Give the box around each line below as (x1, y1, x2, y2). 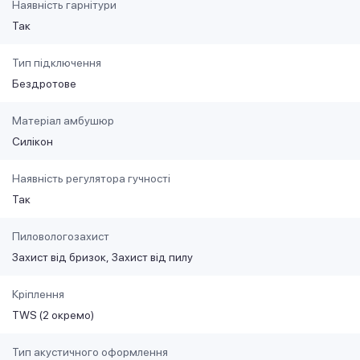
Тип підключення (12, 56, 101, 70)
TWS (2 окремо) (12, 309, 94, 322)
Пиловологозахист (12, 230, 109, 243)
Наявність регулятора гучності (12, 172, 170, 186)
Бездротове (12, 77, 76, 91)
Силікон (12, 135, 53, 149)
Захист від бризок (12, 251, 106, 264)
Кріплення (12, 288, 64, 301)
